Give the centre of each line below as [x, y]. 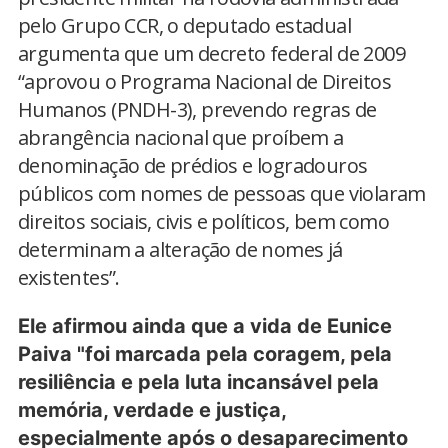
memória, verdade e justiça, [152, 409]
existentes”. [69, 277]
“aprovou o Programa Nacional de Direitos [204, 81]
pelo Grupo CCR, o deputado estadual [184, 25]
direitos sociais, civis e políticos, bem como [203, 221]
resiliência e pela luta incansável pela [198, 381]
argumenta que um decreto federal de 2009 [211, 53]
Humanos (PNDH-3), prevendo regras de [197, 109]
